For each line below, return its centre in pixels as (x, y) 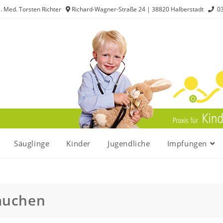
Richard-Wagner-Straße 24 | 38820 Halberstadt (139, 9)
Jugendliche (129, 143)
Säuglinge (32, 143)
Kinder (78, 143)
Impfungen (187, 143)
